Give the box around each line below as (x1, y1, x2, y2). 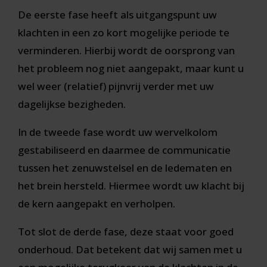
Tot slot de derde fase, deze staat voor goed (18, 225, 234, 239)
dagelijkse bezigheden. (18, 97, 126, 111)
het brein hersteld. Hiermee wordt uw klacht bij (18, 179, 244, 193)
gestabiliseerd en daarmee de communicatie (18, 143, 231, 157)
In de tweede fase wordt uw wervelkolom (18, 125, 218, 139)
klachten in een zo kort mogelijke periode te (18, 26, 229, 40)
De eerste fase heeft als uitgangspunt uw (18, 8, 217, 22)
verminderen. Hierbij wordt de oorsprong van (18, 44, 235, 58)
